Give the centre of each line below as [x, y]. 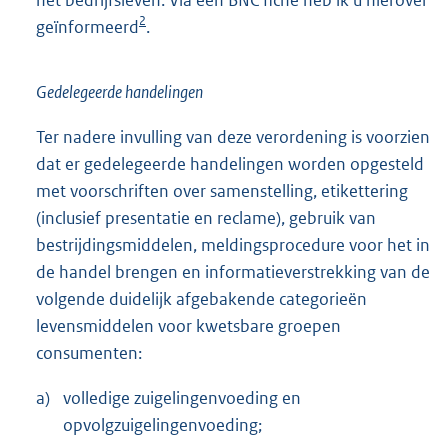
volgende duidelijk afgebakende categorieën [201, 298]
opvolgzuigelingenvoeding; [162, 424]
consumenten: [89, 352]
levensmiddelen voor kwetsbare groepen [188, 325]
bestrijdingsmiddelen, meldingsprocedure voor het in [233, 244]
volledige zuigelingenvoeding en [182, 397]
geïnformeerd [87, 26]
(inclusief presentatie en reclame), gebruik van [206, 217]
